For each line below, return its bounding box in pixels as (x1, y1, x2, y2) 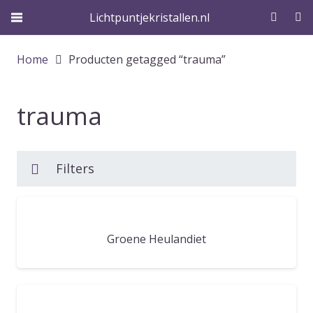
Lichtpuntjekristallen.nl (89, 10, 210, 25)
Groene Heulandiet (107, 231, 206, 247)
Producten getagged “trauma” (68, 52, 226, 67)
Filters (56, 160, 94, 177)
